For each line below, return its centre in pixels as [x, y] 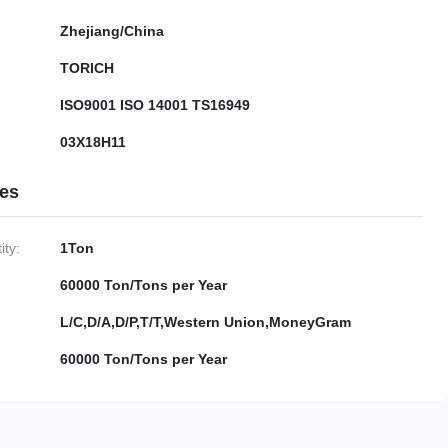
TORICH [87, 68]
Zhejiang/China [112, 31]
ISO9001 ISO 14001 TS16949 [155, 105]
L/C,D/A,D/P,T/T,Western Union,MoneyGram [205, 322]
